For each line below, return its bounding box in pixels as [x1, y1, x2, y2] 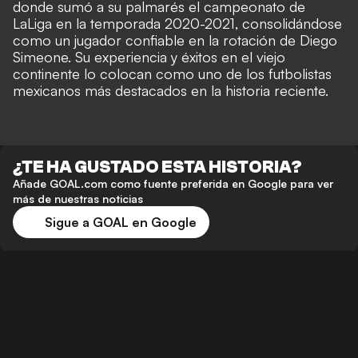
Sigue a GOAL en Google [45, 214, 197, 231]
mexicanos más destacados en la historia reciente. [13, 82, 328, 100]
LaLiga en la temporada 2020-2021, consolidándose [13, 14, 342, 33]
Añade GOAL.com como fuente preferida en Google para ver [13, 177, 333, 191]
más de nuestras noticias [13, 192, 143, 206]
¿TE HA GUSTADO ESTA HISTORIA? [13, 157, 302, 178]
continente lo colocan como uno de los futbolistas [13, 65, 332, 83]
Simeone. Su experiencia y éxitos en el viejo [13, 48, 285, 66]
